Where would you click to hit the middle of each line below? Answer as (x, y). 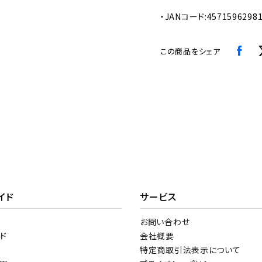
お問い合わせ (165, 222)
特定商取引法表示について (190, 250)
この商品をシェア (190, 51)
